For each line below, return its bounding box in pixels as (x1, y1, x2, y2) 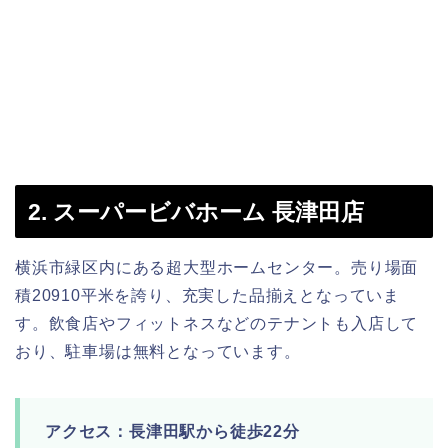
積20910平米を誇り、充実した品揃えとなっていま (15, 286, 401, 304)
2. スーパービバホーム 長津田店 (28, 198, 364, 225)
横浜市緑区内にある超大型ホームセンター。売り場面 (15, 258, 419, 276)
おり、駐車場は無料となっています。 (15, 342, 301, 360)
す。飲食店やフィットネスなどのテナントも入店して (15, 314, 419, 332)
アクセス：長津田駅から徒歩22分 (45, 422, 300, 440)
